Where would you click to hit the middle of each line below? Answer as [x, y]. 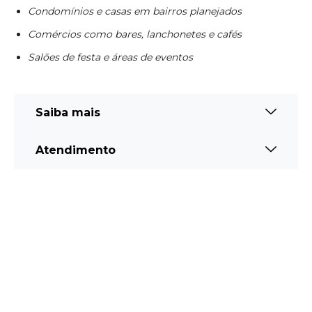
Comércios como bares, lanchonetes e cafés [135, 34]
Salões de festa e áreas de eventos [110, 57]
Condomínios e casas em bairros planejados [135, 11]
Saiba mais [68, 112]
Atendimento [76, 150]
